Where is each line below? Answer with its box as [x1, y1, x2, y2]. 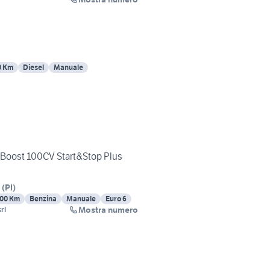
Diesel [23, 63, 44, 72]
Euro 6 [105, 194, 127, 204]
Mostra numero [78, 204, 138, 216]
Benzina [30, 194, 57, 204]
